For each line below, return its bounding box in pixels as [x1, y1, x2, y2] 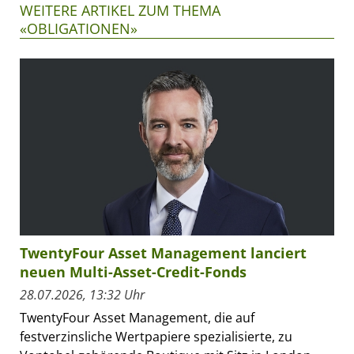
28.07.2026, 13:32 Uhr [20, 286, 145, 304]
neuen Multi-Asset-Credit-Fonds [20, 262, 247, 282]
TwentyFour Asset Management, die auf [20, 309, 254, 327]
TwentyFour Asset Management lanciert [20, 243, 307, 263]
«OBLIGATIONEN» [20, 19, 137, 39]
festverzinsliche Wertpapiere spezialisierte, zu [20, 328, 292, 346]
